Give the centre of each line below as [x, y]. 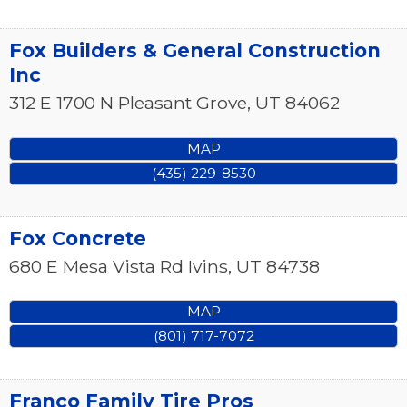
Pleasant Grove [183, 103]
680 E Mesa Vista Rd [96, 266]
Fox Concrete [78, 238]
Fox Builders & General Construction [195, 51]
